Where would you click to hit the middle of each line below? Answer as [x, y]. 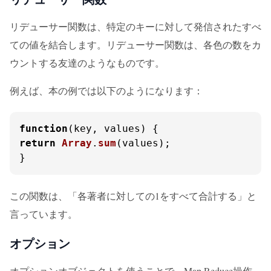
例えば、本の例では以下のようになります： [106, 90]
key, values [107, 129]
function [44, 129]
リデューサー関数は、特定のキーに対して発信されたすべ [135, 26]
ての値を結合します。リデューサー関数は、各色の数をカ [135, 44]
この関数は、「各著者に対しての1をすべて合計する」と [133, 196]
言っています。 [44, 214]
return [38, 143]
